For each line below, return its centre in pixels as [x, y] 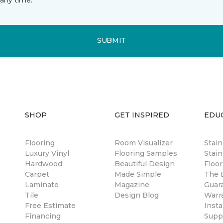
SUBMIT [111, 41]
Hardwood [44, 164]
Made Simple [138, 174]
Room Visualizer [144, 143]
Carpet [37, 174]
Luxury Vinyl [47, 153]
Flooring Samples [146, 153]
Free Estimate [50, 205]
